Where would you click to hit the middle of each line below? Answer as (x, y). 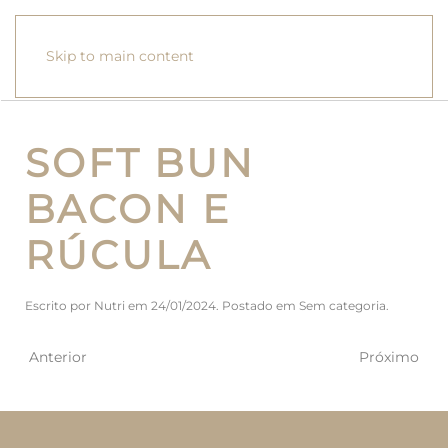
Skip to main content (120, 56)
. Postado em (257, 305)
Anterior (58, 357)
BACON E (128, 209)
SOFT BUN (140, 163)
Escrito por (59, 305)
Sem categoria (342, 305)
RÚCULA (118, 255)
